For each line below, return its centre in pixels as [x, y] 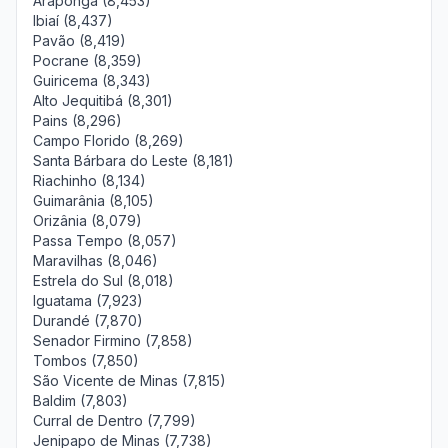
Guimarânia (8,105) [93, 200]
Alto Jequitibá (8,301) [103, 100]
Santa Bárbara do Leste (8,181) [133, 160]
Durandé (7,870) [88, 320]
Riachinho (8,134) [89, 180]
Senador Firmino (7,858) [113, 340]
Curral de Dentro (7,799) [114, 420]
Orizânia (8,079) [87, 220]
